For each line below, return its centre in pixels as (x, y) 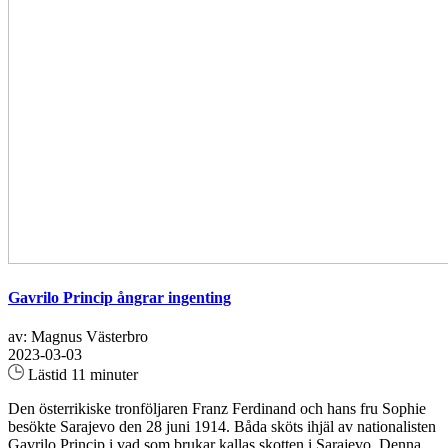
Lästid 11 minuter (81, 375)
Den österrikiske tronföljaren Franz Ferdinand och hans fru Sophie (217, 409)
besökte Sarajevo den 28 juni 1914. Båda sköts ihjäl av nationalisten (222, 427)
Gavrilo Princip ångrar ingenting (119, 298)
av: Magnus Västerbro (78, 337)
